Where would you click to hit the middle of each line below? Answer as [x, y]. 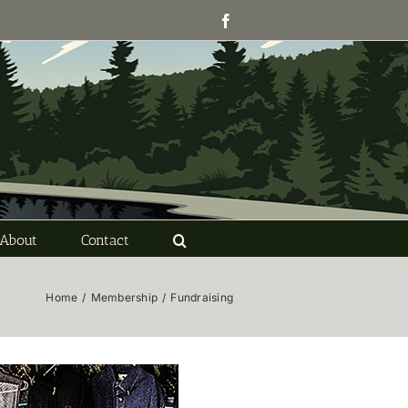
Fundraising [202, 297]
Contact [105, 240]
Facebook [261, 20]
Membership [124, 297]
